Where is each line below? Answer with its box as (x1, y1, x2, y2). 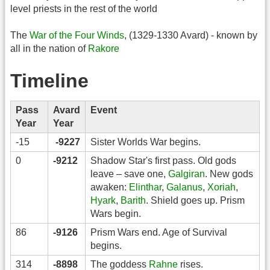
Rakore (88, 43, 119, 54)
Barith (121, 195, 146, 206)
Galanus (166, 181, 202, 192)
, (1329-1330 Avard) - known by (124, 30, 257, 41)
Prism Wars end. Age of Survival (90, 227, 227, 237)
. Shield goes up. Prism (146, 195, 245, 206)
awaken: (90, 181, 129, 192)
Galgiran (168, 168, 205, 179)
